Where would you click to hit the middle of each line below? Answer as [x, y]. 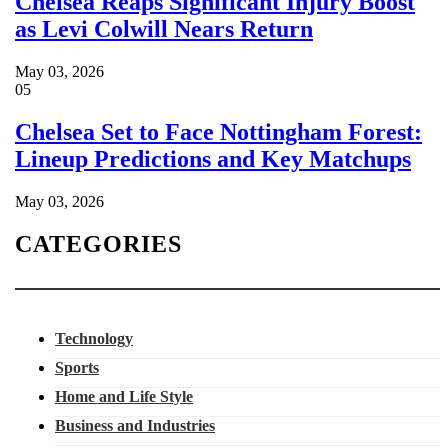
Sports [77, 367]
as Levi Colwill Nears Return [164, 29]
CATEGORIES [99, 243]
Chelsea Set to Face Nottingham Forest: [219, 131]
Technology [94, 338]
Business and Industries [135, 425]
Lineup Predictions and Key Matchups [213, 158]
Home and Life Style [124, 396]
